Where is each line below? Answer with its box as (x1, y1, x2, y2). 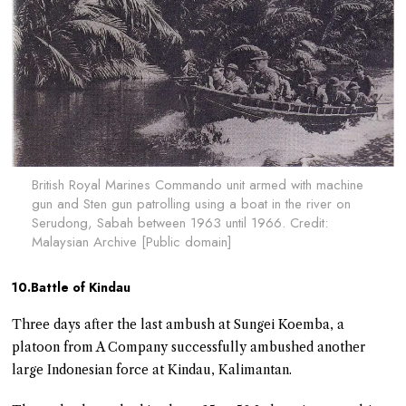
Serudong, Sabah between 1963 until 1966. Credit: (31, 212, 328, 233)
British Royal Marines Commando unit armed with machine (31, 174, 363, 195)
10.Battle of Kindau (12, 277, 131, 296)
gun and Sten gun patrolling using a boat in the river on (31, 193, 351, 214)
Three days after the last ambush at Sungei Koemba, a (12, 315, 345, 333)
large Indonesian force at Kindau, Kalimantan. (12, 361, 293, 378)
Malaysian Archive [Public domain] (31, 231, 232, 252)
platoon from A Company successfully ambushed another (12, 338, 366, 355)
